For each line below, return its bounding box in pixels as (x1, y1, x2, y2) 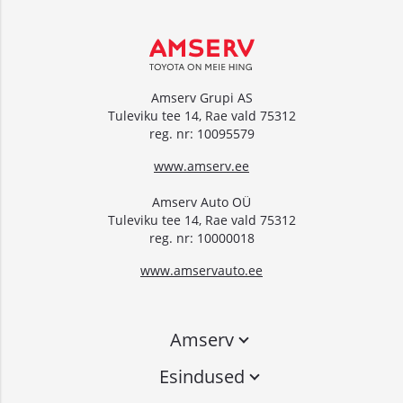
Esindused (158, 364, 245, 389)
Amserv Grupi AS (150, 89, 253, 106)
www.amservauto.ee (140, 262, 263, 279)
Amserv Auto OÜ (152, 193, 251, 210)
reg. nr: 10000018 (148, 229, 255, 246)
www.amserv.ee (154, 157, 249, 175)
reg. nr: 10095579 (148, 125, 255, 142)
